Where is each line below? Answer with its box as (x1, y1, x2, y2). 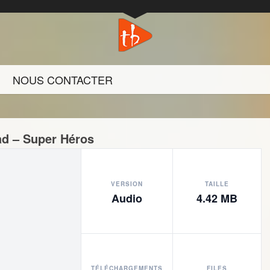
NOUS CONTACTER (13, 72, 113, 87)
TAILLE (205, 179, 229, 188)
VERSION (111, 179, 143, 188)
